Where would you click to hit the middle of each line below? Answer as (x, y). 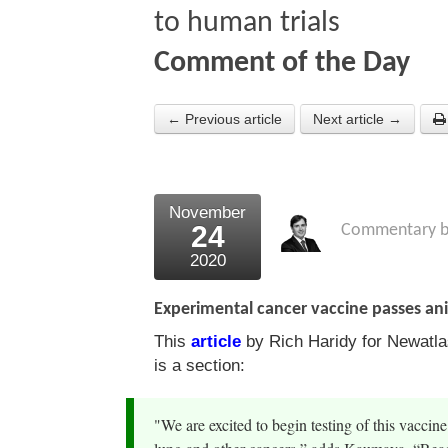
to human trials (247, 24)
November (207, 213)
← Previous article (224, 119)
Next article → (357, 119)
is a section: (199, 366)
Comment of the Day (282, 64)
